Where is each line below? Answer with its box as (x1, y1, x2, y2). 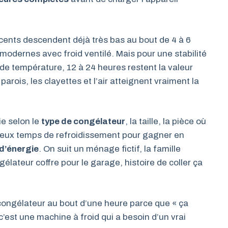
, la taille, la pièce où (125, 117, 206, 126)
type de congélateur (41, 117, 125, 126)
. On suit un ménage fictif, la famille (39, 144, 181, 154)
